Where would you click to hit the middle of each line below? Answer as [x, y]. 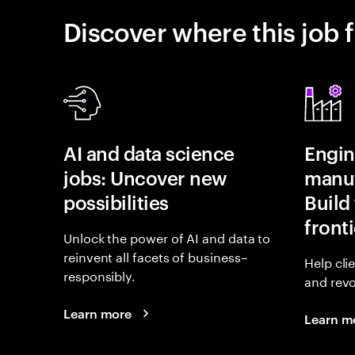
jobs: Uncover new [145, 177]
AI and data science [149, 153]
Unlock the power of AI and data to [167, 237]
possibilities [116, 202]
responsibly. [100, 275]
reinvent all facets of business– [156, 256]
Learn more [98, 313]
